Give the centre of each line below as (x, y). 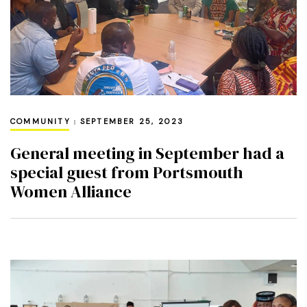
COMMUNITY (40, 121)
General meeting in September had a (147, 153)
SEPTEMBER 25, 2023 (132, 121)
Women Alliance (71, 191)
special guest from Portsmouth (127, 172)
